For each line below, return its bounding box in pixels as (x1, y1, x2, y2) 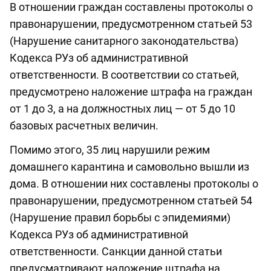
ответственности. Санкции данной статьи (10, 245, 222, 258)
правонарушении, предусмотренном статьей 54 (10, 194, 252, 207)
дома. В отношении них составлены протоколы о (10, 177, 258, 191)
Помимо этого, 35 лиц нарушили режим (10, 143, 210, 157)
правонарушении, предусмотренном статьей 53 (10, 18, 252, 31)
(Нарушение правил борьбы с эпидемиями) (10, 211, 230, 224)
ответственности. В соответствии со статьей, (10, 68, 239, 82)
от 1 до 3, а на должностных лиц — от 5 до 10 (10, 102, 235, 116)
